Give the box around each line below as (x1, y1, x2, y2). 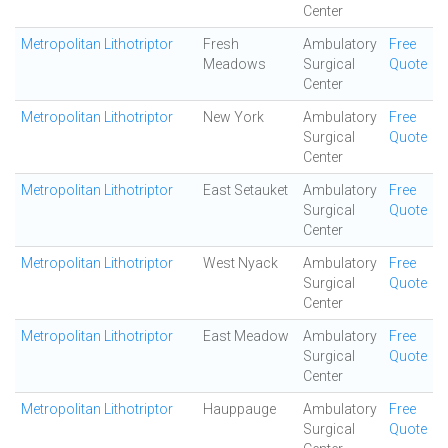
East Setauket (203, 182, 288, 198)
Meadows (203, 56, 266, 72)
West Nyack (203, 255, 278, 271)
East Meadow (203, 328, 289, 344)
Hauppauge (203, 401, 276, 417)
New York (203, 109, 264, 125)
